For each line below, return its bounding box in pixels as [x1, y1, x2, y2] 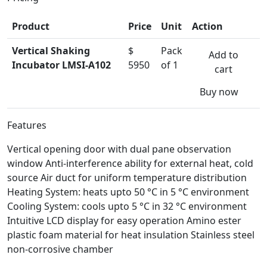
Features [7, 118, 46, 132]
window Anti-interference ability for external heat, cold [7, 156, 253, 170]
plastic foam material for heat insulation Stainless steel [7, 228, 254, 241]
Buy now [200, 85, 238, 98]
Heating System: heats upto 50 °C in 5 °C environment [7, 185, 249, 198]
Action [192, 19, 223, 33]
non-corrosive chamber [7, 242, 113, 256]
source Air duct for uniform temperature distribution [7, 170, 247, 184]
